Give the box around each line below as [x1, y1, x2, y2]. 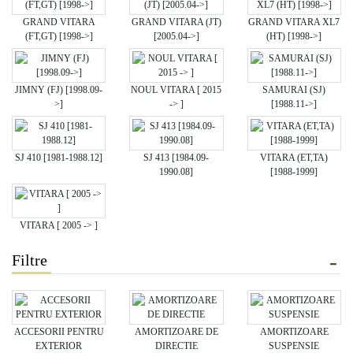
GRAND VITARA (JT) [131, 17, 221, 28]
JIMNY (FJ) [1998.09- [15, 84, 103, 96]
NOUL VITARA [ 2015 [131, 84, 222, 96]
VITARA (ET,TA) [260, 152, 329, 164]
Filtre [12, 251, 47, 269]
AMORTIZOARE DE [134, 326, 218, 338]
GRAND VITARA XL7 [248, 17, 340, 28]
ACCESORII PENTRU [13, 326, 104, 338]
